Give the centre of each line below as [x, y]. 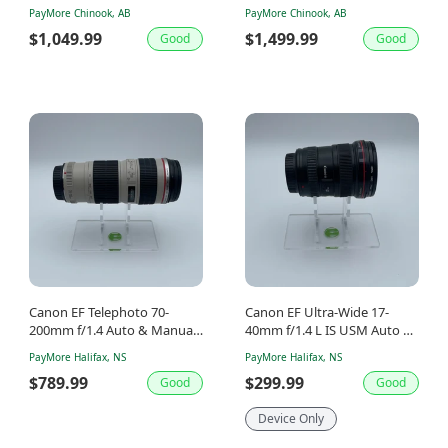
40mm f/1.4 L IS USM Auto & [329, 329]
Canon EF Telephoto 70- [99, 311]
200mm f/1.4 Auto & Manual [112, 329]
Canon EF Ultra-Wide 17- [317, 311]
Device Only [291, 418]
